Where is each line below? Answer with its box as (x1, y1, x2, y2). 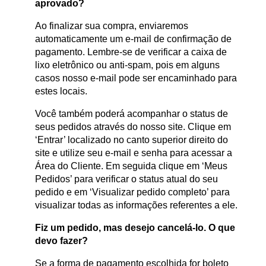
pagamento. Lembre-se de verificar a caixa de (35, 47, 227, 58)
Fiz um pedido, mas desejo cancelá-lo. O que (35, 223, 235, 233)
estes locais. (35, 86, 87, 97)
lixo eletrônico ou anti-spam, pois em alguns (35, 60, 220, 71)
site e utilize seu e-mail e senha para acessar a (35, 148, 232, 159)
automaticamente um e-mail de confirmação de (35, 34, 232, 45)
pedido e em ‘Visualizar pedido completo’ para (35, 187, 230, 198)
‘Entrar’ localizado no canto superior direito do (35, 135, 228, 145)
